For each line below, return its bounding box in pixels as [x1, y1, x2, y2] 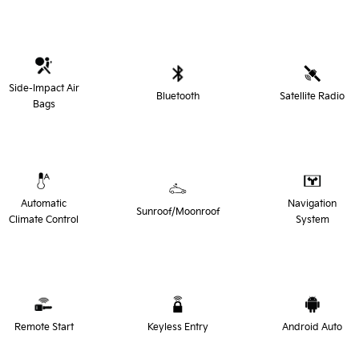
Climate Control [9, 214, 79, 227]
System [295, 214, 329, 227]
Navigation [288, 198, 337, 211]
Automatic [21, 198, 67, 211]
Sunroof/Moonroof [135, 206, 220, 219]
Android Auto [282, 321, 343, 334]
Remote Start [14, 321, 74, 334]
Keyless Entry [147, 321, 209, 334]
